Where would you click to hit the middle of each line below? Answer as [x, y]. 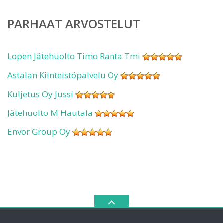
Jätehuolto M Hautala [50, 113]
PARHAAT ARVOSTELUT [74, 24]
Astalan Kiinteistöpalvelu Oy [63, 75]
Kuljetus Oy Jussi [40, 94]
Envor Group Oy [39, 132]
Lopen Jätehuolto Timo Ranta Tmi [74, 56]
